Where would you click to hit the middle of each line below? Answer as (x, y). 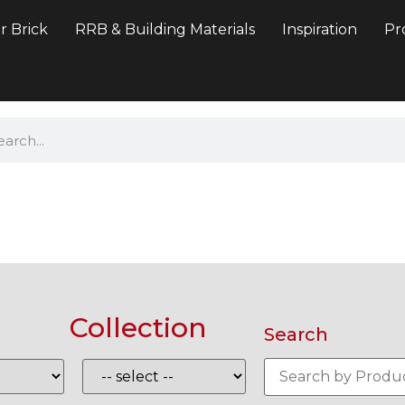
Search (297, 335)
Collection (139, 327)
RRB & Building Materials (165, 29)
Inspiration (320, 29)
